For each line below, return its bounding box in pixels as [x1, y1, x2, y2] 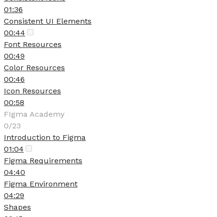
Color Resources [4, 63, 65, 72]
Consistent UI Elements [4, 16, 92, 26]
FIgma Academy [4, 109, 64, 119]
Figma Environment [4, 179, 77, 188]
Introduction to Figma [4, 133, 86, 142]
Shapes [4, 202, 31, 212]
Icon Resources [4, 86, 61, 95]
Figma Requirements [4, 156, 82, 165]
